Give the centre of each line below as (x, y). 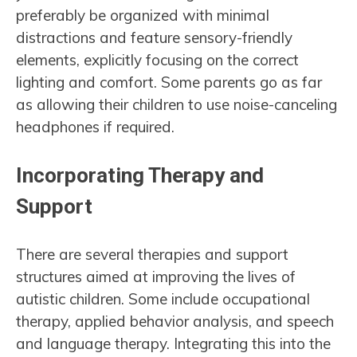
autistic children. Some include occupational (163, 299)
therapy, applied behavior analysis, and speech (175, 322)
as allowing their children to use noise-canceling (177, 104)
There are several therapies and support (152, 255)
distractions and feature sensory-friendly (154, 37)
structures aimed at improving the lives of (156, 277)
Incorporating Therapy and (140, 176)
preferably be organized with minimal (143, 15)
